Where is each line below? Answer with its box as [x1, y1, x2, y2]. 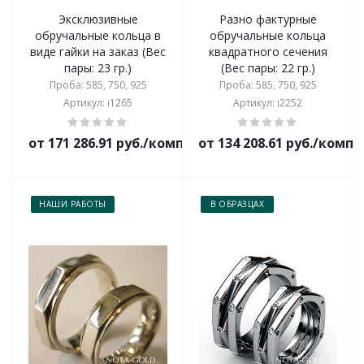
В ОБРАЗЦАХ [210, 198, 264, 210]
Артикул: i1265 [63, 96, 132, 110]
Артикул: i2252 [233, 96, 302, 110]
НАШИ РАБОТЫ [39, 198, 106, 210]
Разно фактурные [219, 11, 317, 27]
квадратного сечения [208, 44, 327, 59]
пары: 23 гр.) [64, 60, 132, 76]
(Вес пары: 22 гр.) [220, 60, 315, 76]
